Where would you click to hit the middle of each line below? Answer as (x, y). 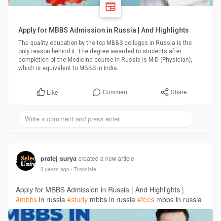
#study (77, 199)
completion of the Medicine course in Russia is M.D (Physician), (105, 60)
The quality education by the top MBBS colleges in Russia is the (105, 43)
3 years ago (55, 168)
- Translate (83, 168)
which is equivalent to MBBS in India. (68, 68)
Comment (116, 92)
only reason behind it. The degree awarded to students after (100, 52)
